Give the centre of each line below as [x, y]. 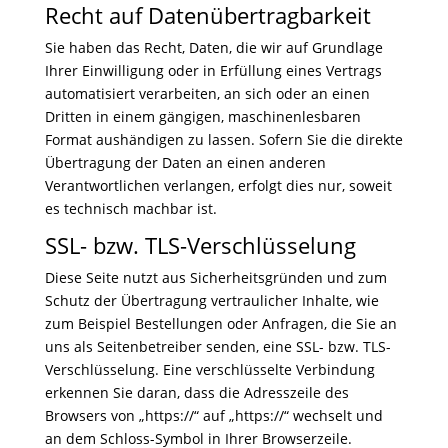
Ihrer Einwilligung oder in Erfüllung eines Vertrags [213, 70]
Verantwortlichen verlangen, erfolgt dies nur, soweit [218, 185]
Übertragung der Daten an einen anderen [185, 162]
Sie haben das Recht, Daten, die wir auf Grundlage [213, 47]
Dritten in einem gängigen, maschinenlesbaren [202, 116]
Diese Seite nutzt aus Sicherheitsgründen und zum [215, 277]
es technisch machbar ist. [130, 208]
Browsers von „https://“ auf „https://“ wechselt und [213, 415]
